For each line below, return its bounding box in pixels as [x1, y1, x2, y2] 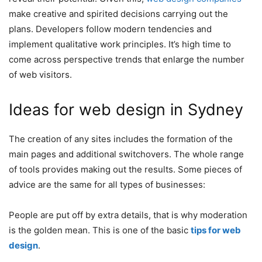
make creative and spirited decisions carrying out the [9, 8, 228, 20]
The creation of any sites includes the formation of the [9, 133, 233, 145]
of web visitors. [9, 69, 77, 81]
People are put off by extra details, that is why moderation [9, 209, 247, 221]
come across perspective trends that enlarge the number [9, 54, 244, 65]
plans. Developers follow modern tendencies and [9, 23, 212, 35]
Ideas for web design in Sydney [9, 100, 243, 120]
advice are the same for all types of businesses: [9, 179, 205, 191]
